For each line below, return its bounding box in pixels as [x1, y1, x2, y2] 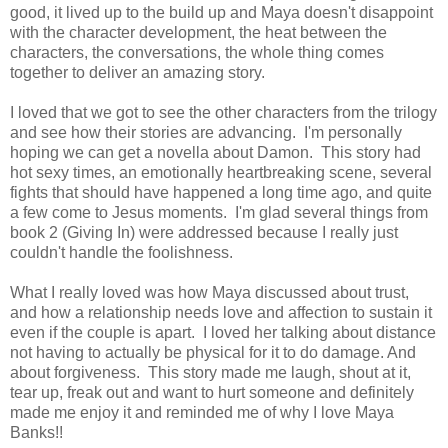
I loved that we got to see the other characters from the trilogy [10, 103, 437, 121]
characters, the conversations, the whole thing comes [10, 43, 384, 61]
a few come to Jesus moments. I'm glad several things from [10, 203, 428, 221]
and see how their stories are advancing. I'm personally [10, 123, 402, 141]
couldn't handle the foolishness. [10, 243, 233, 261]
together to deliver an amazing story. [10, 63, 265, 81]
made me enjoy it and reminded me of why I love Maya [10, 403, 394, 421]
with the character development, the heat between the [10, 23, 387, 41]
